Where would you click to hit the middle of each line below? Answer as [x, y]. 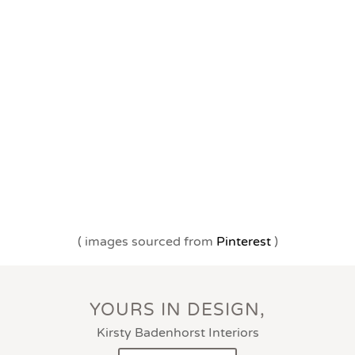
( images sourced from [147, 241]
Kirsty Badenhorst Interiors [177, 333]
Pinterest [243, 241]
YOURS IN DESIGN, [177, 310]
